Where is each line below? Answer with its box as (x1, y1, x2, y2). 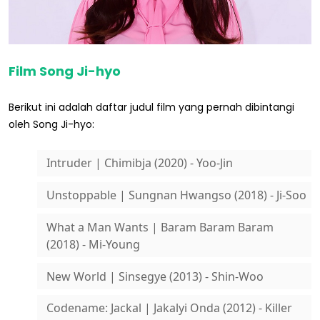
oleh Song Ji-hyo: (9, 116, 94, 131)
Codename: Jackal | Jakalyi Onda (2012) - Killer (46, 300, 292, 316)
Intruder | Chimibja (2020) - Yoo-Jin (46, 155, 233, 171)
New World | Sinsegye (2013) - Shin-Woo (46, 268, 264, 284)
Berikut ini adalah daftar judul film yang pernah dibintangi (9, 99, 294, 114)
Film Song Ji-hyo (9, 61, 121, 80)
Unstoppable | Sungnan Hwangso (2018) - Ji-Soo (46, 186, 306, 203)
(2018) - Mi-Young (46, 236, 140, 252)
